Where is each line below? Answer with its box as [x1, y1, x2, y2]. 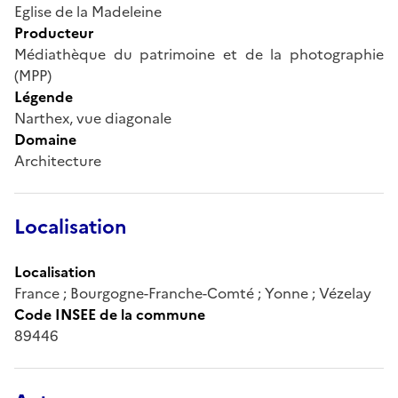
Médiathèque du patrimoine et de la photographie [14, 43, 384, 65]
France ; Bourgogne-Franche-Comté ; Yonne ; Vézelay [14, 282, 371, 304]
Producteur [14, 21, 94, 44]
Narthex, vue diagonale [14, 107, 171, 129]
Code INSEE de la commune [14, 303, 205, 325]
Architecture [14, 149, 101, 171]
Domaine [14, 128, 76, 150]
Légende [14, 85, 73, 107]
